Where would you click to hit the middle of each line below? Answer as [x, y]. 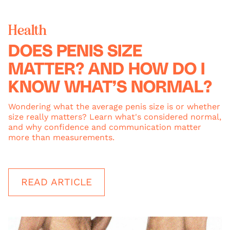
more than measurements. [61, 137]
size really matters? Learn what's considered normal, [115, 117]
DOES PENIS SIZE [75, 51]
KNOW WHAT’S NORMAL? [110, 87]
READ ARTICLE [56, 182]
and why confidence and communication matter [105, 127]
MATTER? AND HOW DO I [107, 69]
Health [27, 30]
